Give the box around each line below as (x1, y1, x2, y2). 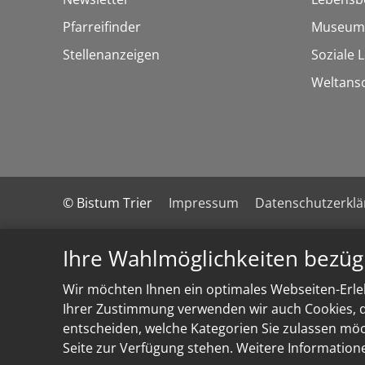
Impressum (169, 193, 239, 212)
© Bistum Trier (63, 193, 152, 212)
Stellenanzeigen (63, 45, 160, 64)
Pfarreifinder (63, 17, 141, 36)
